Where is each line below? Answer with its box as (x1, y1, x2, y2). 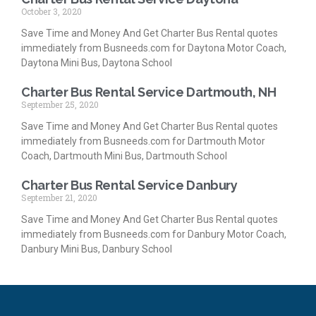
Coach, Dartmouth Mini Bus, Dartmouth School (21, 150, 227, 162)
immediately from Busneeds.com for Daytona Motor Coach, (21, 42, 286, 54)
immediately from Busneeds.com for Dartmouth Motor (21, 135, 265, 147)
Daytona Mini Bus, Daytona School (21, 56, 172, 68)
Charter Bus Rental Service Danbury (21, 177, 238, 193)
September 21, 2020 (21, 191, 97, 203)
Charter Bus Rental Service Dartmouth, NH (21, 84, 276, 99)
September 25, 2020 (21, 98, 99, 110)
